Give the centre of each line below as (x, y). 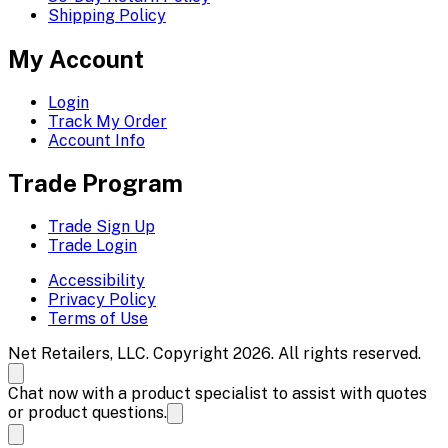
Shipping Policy (107, 15)
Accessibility (96, 281)
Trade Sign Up (101, 227)
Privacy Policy (102, 300)
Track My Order (107, 121)
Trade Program (95, 183)
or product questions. (87, 413)
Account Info (96, 140)
